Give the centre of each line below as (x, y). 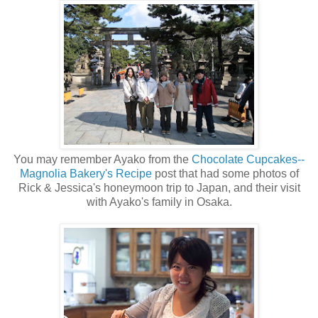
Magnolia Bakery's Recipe (86, 174)
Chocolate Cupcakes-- (248, 160)
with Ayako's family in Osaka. (159, 202)
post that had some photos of (225, 174)
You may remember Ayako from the (103, 160)
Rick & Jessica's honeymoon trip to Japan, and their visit (159, 188)
